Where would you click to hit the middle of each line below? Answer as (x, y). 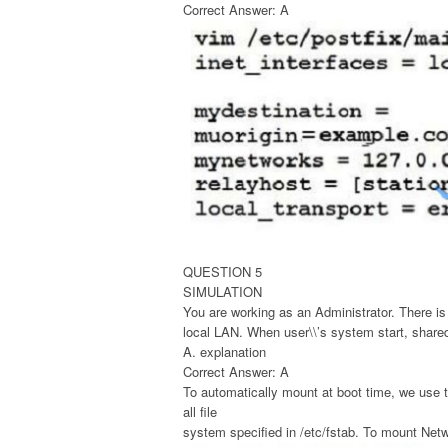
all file (200, 411)
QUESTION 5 (222, 271)
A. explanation (224, 351)
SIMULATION (222, 291)
